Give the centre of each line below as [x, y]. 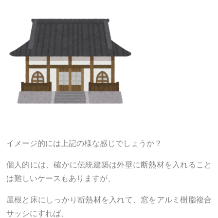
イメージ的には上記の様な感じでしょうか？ [84, 143]
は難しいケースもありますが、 [61, 178]
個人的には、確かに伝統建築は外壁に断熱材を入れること [109, 164]
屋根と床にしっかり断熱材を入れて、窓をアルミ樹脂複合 [109, 200]
